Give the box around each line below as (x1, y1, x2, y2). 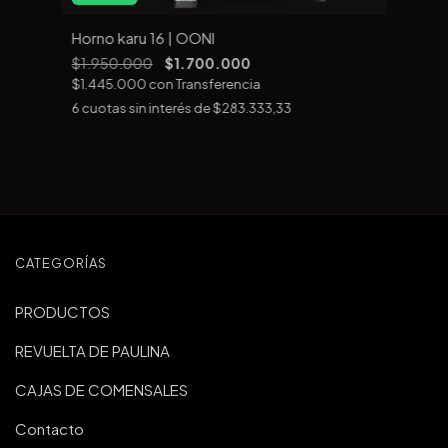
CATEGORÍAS (15, 254, 107, 271)
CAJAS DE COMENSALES (15, 379, 188, 399)
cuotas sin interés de (81, 99, 213, 116)
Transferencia (175, 75, 261, 92)
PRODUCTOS (15, 301, 110, 321)
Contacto (15, 418, 84, 438)
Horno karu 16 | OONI (71, 27, 215, 47)
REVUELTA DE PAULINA (15, 340, 170, 360)
